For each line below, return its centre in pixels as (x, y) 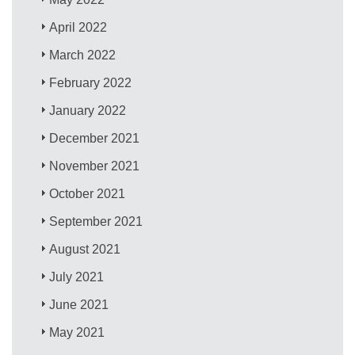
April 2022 (78, 27)
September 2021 (96, 221)
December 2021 (95, 138)
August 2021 (85, 249)
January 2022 (88, 110)
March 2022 (83, 55)
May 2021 (77, 332)
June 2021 (79, 304)
